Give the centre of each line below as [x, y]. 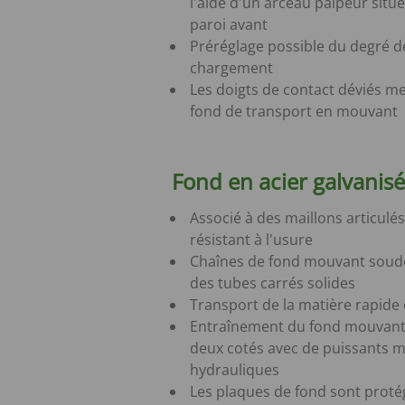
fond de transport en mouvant [294, 111]
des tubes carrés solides [273, 283]
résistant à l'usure [251, 239]
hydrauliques [235, 369]
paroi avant [229, 24]
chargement [231, 67]
